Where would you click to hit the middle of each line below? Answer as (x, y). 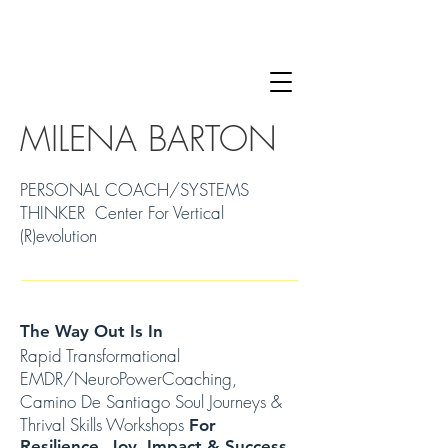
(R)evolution (58, 235)
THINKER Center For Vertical (122, 212)
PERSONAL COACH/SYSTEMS (134, 189)
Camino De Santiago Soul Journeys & (151, 401)
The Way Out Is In (91, 331)
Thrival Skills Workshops (104, 424)
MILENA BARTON (148, 138)
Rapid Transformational (100, 355)
